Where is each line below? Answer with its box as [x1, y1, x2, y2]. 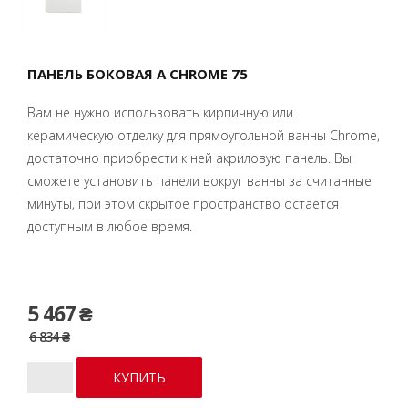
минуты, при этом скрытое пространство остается [27, 194, 339, 212]
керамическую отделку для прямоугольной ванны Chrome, [27, 126, 380, 144]
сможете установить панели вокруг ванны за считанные [27, 171, 372, 189]
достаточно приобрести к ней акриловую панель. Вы [27, 148, 352, 167]
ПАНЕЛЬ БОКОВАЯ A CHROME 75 [27, 64, 248, 83]
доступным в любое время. [27, 217, 192, 235]
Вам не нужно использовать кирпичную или [27, 103, 293, 121]
